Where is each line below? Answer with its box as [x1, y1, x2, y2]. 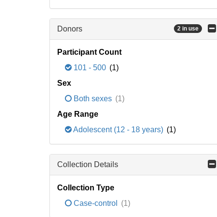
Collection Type [57, 184, 114, 192]
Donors [57, 25, 82, 33]
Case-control [72, 199, 120, 207]
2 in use [177, 25, 199, 32]
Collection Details [57, 160, 118, 169]
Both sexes [72, 94, 114, 103]
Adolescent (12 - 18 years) [72, 125, 165, 134]
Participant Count [57, 48, 122, 56]
